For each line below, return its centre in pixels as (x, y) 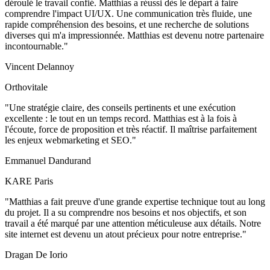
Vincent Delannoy (39, 67)
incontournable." (36, 46)
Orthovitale (26, 87)
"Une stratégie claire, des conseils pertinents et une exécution (120, 108)
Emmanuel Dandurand (48, 161)
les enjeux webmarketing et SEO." (71, 140)
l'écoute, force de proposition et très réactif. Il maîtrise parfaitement (131, 130)
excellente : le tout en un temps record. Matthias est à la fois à (121, 119)
